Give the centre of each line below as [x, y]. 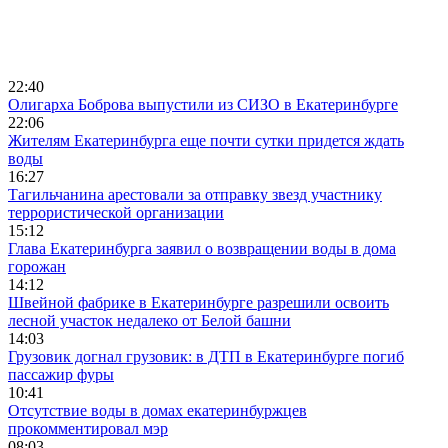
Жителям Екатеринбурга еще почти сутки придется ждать [206, 141]
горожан [37, 267]
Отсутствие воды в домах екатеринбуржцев [157, 411]
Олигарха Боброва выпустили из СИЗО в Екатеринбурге [203, 105]
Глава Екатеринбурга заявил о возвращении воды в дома [202, 249]
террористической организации [116, 213]
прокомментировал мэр [88, 429]
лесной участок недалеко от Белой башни [149, 321]
